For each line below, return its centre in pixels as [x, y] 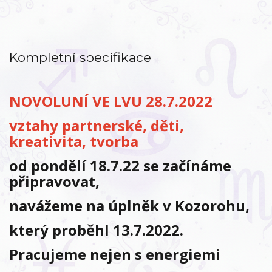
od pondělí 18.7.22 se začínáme [120, 165]
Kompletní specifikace [80, 58]
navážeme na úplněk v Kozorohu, [129, 205]
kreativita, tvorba [76, 141]
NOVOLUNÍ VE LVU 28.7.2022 [111, 101]
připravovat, [56, 181]
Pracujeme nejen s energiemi [117, 254]
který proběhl [61, 229]
